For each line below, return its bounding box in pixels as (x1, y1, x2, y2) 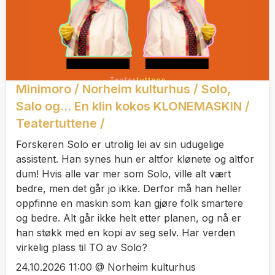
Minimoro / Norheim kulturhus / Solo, (16, 81, 231, 96)
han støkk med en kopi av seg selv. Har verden (16, 226, 235, 239)
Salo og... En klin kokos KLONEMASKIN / (16, 98, 250, 114)
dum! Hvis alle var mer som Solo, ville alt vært (16, 167, 231, 180)
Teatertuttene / (16, 115, 105, 131)
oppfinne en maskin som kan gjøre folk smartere (16, 196, 243, 209)
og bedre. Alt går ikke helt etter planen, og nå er (16, 211, 241, 224)
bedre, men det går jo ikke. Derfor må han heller (16, 182, 242, 195)
